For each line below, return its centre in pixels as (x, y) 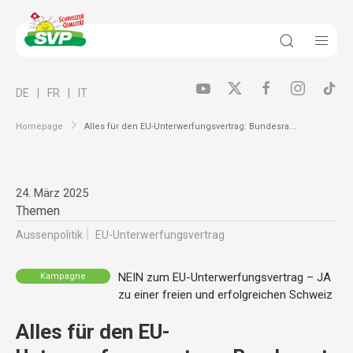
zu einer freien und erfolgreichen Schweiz (225, 295)
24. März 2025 (52, 193)
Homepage (39, 126)
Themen (38, 211)
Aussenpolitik (49, 235)
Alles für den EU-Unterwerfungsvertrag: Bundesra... (190, 126)
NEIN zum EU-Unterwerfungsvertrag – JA (225, 278)
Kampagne (63, 276)
